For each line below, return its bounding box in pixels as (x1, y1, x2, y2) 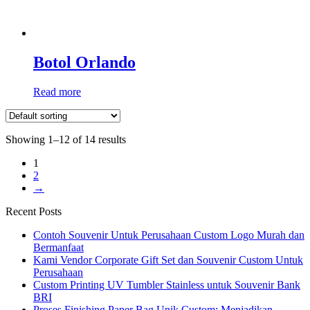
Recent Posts (6, 205, 62, 217)
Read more (33, 85, 81, 98)
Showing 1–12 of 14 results (6, 133, 126, 145)
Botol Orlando (33, 53, 136, 71)
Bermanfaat (33, 241, 84, 253)
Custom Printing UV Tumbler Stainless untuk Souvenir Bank (33, 278, 300, 291)
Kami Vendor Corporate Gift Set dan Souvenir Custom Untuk (33, 253, 303, 266)
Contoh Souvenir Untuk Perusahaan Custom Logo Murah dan (33, 228, 304, 241)
